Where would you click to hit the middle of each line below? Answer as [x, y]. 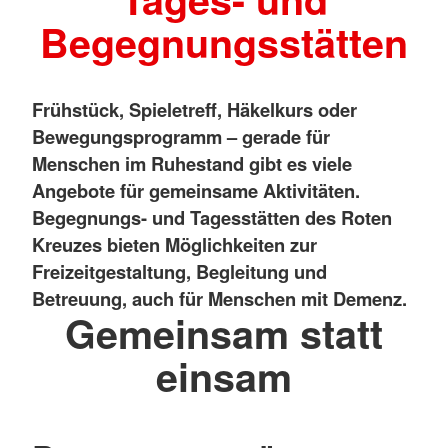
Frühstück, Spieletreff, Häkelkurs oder [194, 109]
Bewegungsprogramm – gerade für [181, 136]
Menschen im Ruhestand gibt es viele [192, 163]
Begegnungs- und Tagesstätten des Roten [212, 217]
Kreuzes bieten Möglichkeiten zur [174, 244]
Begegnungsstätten [224, 42]
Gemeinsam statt [224, 332]
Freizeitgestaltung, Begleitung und [179, 271]
